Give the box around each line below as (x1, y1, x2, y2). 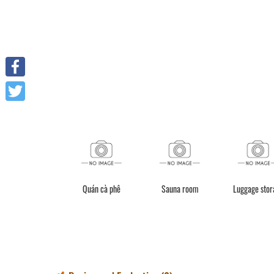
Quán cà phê (83, 182, 120, 196)
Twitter (6, 105, 31, 117)
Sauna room (161, 182, 199, 196)
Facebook (6, 80, 44, 93)
